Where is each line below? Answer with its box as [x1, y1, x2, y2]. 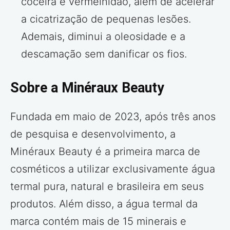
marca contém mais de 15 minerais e [10, 215, 186, 227]
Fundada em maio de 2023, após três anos [10, 110, 216, 123]
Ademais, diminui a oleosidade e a [21, 30, 185, 43]
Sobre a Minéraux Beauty [10, 79, 164, 96]
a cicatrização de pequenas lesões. [21, 12, 191, 25]
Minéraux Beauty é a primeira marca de [10, 145, 200, 158]
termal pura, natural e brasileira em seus [10, 180, 204, 193]
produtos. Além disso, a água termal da [10, 197, 198, 210]
